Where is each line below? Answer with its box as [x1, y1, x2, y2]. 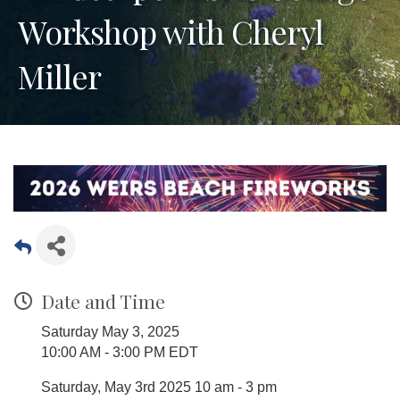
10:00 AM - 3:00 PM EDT [41, 345, 198, 361]
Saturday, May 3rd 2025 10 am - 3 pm [41, 379, 277, 396]
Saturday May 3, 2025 [41, 324, 179, 340]
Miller [18, 54, 101, 97]
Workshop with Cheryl [18, 9, 323, 53]
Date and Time [41, 288, 165, 314]
